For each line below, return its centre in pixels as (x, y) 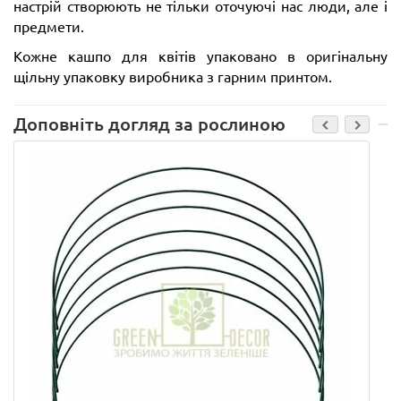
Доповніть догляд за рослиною (149, 123)
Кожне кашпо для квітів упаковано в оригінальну (200, 55)
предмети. (49, 26)
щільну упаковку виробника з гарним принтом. (173, 76)
